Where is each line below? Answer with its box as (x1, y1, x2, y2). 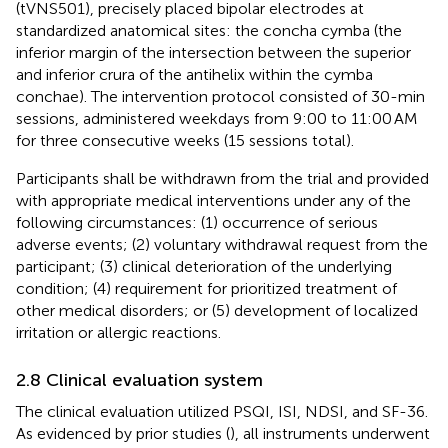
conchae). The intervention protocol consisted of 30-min (16, 86, 425, 106)
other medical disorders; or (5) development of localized (16, 300, 418, 320)
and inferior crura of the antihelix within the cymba (16, 64, 373, 84)
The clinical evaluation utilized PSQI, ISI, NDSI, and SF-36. (16, 401, 428, 421)
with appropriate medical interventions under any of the (16, 190, 411, 210)
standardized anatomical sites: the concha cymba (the (16, 20, 402, 40)
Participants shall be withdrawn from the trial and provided (16, 168, 429, 188)
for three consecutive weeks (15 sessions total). (16, 130, 354, 150)
